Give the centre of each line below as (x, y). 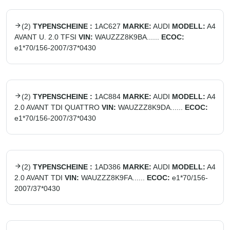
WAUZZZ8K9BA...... (127, 37)
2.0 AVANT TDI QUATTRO (57, 107)
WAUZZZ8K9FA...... (113, 178)
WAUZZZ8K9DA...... (150, 107)
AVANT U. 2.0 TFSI (45, 37)
